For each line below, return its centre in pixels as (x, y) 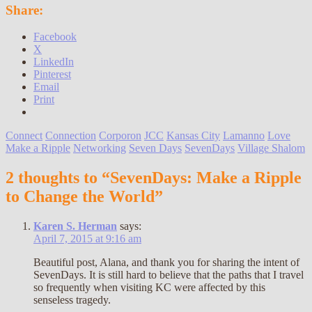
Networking (100, 148)
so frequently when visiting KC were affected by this (149, 288)
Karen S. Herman (75, 226)
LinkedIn (54, 62)
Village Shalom (271, 148)
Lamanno (244, 136)
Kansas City (193, 136)
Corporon (120, 136)
